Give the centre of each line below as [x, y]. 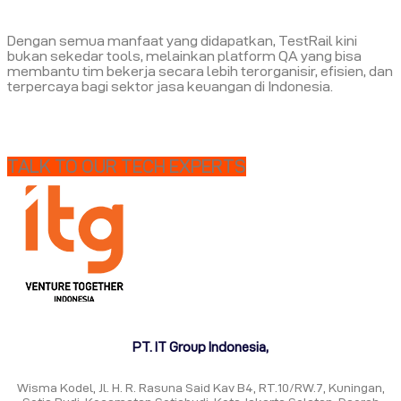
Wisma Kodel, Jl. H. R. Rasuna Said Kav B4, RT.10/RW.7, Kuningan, [200, 388]
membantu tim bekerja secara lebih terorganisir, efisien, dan [200, 72]
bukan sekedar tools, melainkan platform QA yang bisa [184, 56]
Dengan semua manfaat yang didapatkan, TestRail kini [182, 41]
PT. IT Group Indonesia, [200, 347]
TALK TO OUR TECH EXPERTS [127, 167]
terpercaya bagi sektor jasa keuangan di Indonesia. [170, 87]
